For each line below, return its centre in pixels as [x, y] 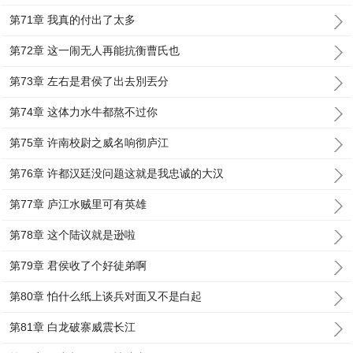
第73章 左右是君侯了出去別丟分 [89, 81]
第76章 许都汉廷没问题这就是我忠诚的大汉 [117, 173]
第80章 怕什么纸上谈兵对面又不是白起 [106, 296]
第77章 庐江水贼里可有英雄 [78, 204]
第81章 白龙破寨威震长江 [73, 327]
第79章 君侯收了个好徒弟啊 [78, 266]
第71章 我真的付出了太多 [73, 20]
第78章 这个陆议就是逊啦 [73, 235]
